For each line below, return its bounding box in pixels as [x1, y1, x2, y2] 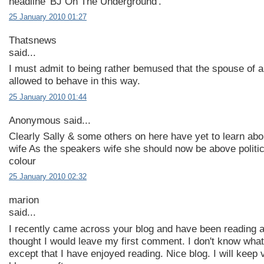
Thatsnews [9, 34, 57, 46]
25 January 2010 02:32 [9, 172, 87, 181]
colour [9, 156, 36, 167]
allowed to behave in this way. [9, 75, 140, 87]
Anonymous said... [9, 114, 91, 126]
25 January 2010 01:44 [9, 92, 87, 101]
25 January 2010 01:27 [9, 12, 87, 21]
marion [9, 194, 39, 206]
